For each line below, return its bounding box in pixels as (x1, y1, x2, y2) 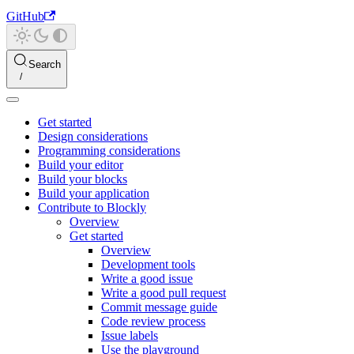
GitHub (6, 9, 44, 23)
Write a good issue (101, 272, 193, 285)
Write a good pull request (101, 286, 226, 299)
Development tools (101, 258, 195, 271)
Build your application (38, 186, 149, 200)
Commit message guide (101, 300, 217, 314)
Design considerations (38, 130, 148, 143)
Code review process (101, 314, 205, 328)
